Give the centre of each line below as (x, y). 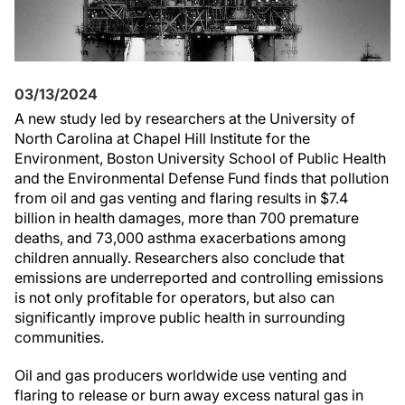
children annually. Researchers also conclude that (179, 258)
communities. (61, 337)
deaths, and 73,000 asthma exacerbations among (180, 238)
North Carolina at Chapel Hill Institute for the (162, 138)
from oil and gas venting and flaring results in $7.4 (181, 198)
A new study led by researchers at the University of (185, 118)
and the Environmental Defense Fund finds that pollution (202, 178)
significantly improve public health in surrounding (180, 317)
